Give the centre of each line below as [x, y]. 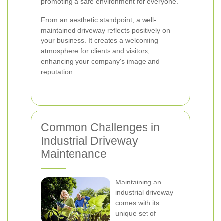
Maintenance [74, 154]
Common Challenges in [100, 127]
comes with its [137, 203]
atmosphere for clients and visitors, [95, 51]
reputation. [58, 72]
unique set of [136, 213]
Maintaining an [138, 182]
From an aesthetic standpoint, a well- [99, 20]
